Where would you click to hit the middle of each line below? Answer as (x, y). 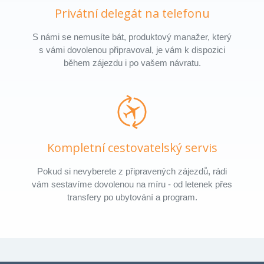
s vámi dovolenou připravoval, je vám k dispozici (132, 49)
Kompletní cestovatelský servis (132, 148)
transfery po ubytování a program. (132, 197)
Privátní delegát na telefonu (132, 14)
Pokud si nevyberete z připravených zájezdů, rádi (132, 171)
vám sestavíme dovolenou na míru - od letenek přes (132, 184)
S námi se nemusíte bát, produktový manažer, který (132, 37)
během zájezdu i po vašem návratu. (132, 62)
